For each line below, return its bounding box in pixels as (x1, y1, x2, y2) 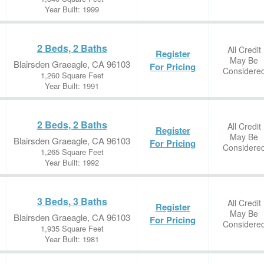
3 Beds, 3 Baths (37, 194, 107, 208)
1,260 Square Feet (40, 70, 104, 81)
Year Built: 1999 (45, 4, 99, 15)
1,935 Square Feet (40, 223, 104, 234)
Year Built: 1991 (45, 80, 99, 91)
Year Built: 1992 (45, 157, 99, 168)
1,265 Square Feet (40, 146, 104, 157)
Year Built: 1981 (45, 233, 99, 245)
